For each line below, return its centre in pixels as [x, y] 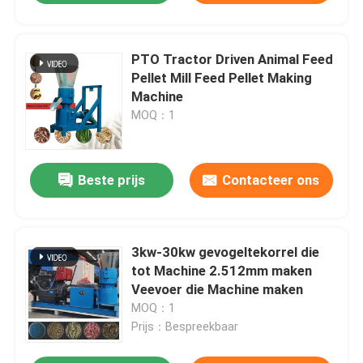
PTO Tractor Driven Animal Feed [233, 59]
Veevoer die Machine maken [218, 290]
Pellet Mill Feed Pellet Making [222, 77]
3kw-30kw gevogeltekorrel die [226, 252]
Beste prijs [112, 180]
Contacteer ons [271, 180]
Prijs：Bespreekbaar [185, 327]
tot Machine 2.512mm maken [222, 271]
